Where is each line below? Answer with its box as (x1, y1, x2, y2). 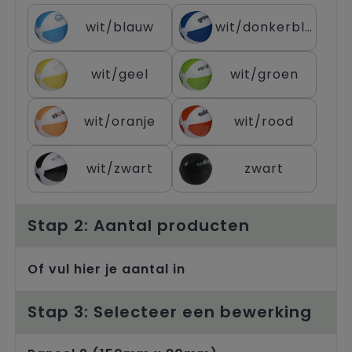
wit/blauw (85, 17, 154, 36)
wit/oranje (83, 112, 156, 130)
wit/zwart (86, 159, 153, 178)
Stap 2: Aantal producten (27, 214, 250, 236)
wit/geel (90, 64, 148, 83)
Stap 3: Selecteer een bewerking (27, 300, 312, 323)
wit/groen (229, 64, 299, 83)
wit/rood (234, 112, 294, 130)
